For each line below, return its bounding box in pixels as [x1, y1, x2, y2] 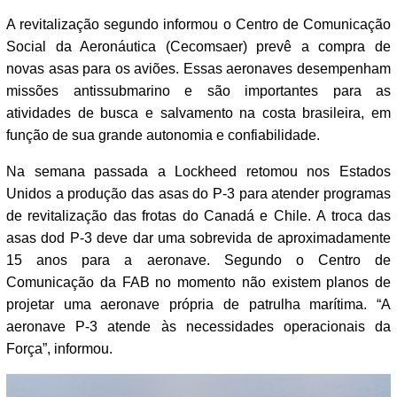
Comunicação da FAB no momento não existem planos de [6, 275, 391, 291]
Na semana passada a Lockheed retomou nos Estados [6, 164, 391, 180]
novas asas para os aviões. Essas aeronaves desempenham [6, 61, 391, 77]
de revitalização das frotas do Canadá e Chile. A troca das [6, 208, 391, 224]
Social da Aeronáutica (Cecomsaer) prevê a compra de [6, 39, 391, 55]
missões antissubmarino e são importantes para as [6, 83, 391, 99]
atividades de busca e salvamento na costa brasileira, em [6, 105, 391, 121]
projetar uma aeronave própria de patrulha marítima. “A [6, 297, 391, 313]
